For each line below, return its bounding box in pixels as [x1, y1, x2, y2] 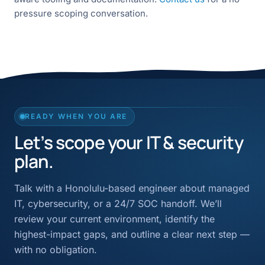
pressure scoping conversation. [14, 7, 148, 19]
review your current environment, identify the [14, 212, 215, 225]
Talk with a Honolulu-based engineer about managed [14, 182, 250, 194]
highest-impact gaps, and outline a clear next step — [14, 228, 250, 240]
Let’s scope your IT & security [14, 130, 243, 154]
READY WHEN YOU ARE [24, 112, 128, 121]
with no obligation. [14, 243, 97, 256]
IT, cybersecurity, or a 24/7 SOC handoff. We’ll [14, 197, 222, 209]
